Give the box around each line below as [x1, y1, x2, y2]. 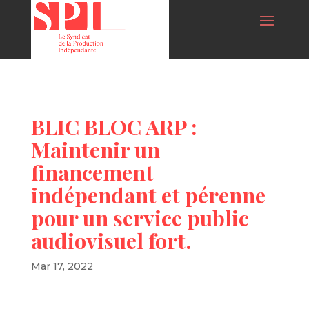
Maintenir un [30, 135, 160, 163]
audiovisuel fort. [30, 226, 191, 255]
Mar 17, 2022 [30, 260, 93, 272]
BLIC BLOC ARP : [30, 112, 197, 141]
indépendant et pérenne [30, 181, 266, 209]
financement [30, 158, 154, 186]
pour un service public [30, 203, 249, 232]
